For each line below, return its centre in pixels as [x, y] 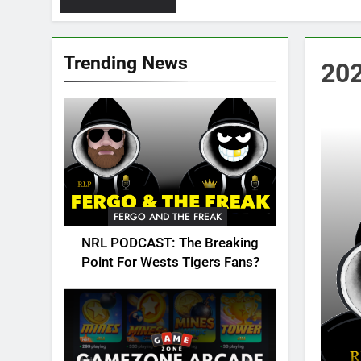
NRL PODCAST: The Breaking [170, 243]
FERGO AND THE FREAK [167, 217]
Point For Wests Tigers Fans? [170, 263]
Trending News [126, 63]
